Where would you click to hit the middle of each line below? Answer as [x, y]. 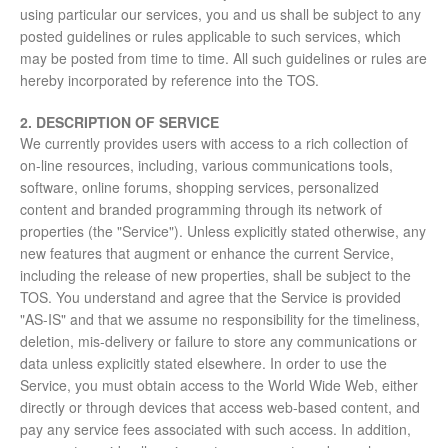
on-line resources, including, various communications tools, [206, 165]
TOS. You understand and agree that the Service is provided [210, 297]
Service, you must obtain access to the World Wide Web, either [219, 385]
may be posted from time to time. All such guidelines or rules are [223, 58]
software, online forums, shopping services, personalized [199, 187]
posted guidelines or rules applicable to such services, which [210, 36]
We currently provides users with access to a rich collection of [214, 143]
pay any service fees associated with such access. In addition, [215, 429]
